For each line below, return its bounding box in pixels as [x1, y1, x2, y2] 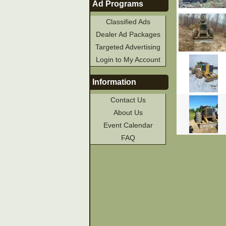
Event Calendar [103, 121, 153, 130]
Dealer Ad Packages [95, 30, 160, 38]
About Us [113, 108, 143, 117]
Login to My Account [95, 55, 160, 64]
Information [92, 78, 137, 87]
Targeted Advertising [95, 42, 161, 51]
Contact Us [110, 96, 146, 104]
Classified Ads [105, 17, 150, 26]
